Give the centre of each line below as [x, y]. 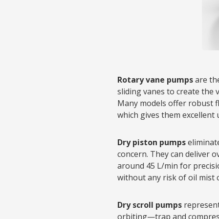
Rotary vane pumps [155, 80]
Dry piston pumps [152, 142]
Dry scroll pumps [150, 205]
